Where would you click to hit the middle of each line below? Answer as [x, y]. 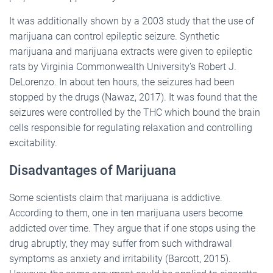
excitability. [33, 143]
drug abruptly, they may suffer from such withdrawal [121, 243]
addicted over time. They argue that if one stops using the [132, 228]
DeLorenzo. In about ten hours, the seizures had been [122, 82]
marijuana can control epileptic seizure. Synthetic [114, 36]
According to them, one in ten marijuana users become [126, 213]
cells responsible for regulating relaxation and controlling [131, 127]
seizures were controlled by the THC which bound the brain [135, 112]
